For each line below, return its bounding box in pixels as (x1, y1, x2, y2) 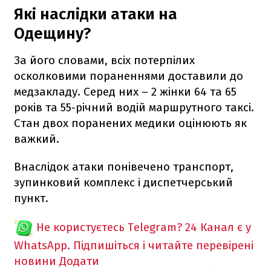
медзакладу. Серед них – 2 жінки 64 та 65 (14, 84, 237, 99)
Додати (59, 253, 99, 268)
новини (14, 253, 56, 268)
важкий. (14, 131, 59, 146)
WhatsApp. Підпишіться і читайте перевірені (14, 238, 253, 252)
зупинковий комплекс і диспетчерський (14, 175, 233, 189)
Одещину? (14, 24, 91, 43)
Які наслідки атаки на (14, 4, 177, 24)
